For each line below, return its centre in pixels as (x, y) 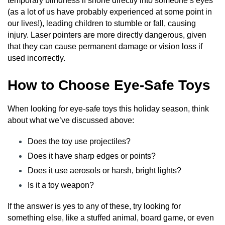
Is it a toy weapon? (61, 185)
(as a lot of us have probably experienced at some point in (110, 12)
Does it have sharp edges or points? (92, 156)
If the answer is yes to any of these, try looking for (94, 206)
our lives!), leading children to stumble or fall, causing (102, 23)
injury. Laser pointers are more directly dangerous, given (107, 35)
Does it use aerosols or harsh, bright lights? (104, 170)
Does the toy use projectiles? (79, 141)
